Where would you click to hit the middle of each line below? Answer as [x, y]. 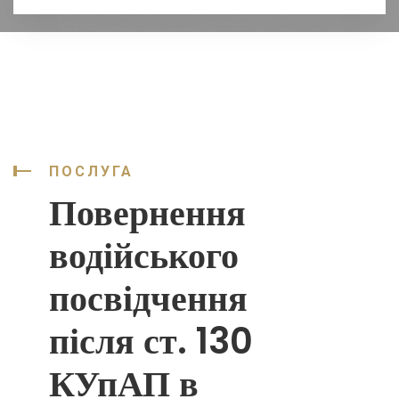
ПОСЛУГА [91, 171]
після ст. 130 [151, 341]
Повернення [147, 213]
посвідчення [148, 298]
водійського [144, 256]
